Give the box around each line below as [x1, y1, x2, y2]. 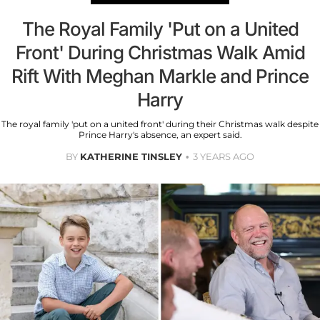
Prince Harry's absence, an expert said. [78, 129, 242, 141]
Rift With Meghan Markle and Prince [11, 65, 309, 88]
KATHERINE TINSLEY [80, 151, 182, 163]
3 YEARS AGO [193, 151, 254, 163]
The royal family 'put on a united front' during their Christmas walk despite [1, 119, 319, 130]
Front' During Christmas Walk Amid [15, 41, 305, 64]
